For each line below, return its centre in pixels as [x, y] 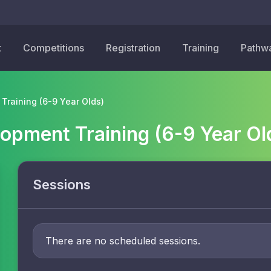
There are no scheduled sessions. [123, 241]
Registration [133, 48]
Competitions [54, 48]
